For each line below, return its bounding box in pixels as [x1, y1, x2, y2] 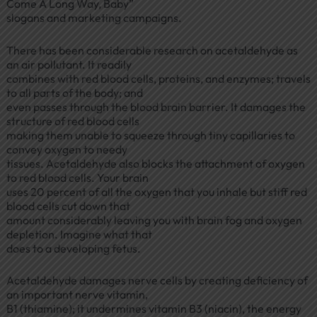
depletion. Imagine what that [6, 226, 152, 241]
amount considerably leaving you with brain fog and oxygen [6, 212, 302, 227]
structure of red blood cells [6, 113, 139, 128]
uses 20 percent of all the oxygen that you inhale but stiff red [6, 184, 307, 199]
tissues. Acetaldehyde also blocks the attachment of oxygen [6, 156, 305, 171]
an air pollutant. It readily [6, 57, 132, 71]
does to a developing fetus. [6, 241, 141, 255]
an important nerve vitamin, [6, 287, 148, 302]
